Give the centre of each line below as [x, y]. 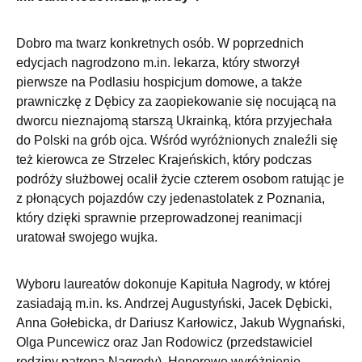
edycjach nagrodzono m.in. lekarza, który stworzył [158, 63]
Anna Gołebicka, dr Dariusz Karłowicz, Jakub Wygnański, [181, 323]
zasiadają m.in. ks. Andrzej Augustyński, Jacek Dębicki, [174, 304]
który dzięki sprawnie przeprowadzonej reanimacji [159, 218]
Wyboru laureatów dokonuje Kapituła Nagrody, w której [173, 284]
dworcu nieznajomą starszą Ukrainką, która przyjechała [174, 121]
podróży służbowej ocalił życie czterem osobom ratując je [180, 179]
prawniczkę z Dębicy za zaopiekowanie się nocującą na [176, 102]
